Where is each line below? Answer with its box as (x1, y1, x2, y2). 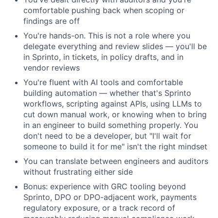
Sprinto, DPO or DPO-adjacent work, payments (23, 192, 197, 202)
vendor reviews (23, 62, 80, 73)
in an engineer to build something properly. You (23, 120, 198, 130)
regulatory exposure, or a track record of (23, 202, 175, 213)
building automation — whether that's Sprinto (23, 88, 191, 98)
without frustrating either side (23, 166, 133, 177)
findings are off (23, 16, 80, 26)
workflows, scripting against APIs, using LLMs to (23, 98, 202, 109)
